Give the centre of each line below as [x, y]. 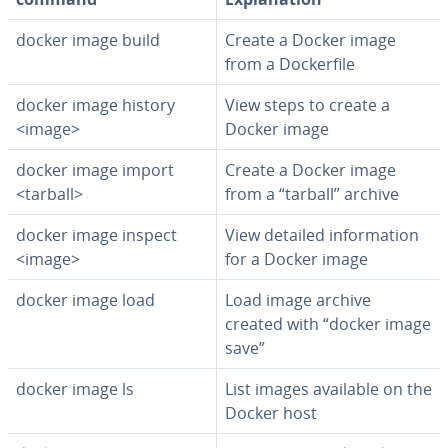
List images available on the [328, 389]
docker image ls [75, 389]
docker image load [85, 300]
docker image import [95, 170]
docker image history [95, 105]
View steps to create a [307, 105]
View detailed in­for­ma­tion [322, 235]
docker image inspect [96, 235]
